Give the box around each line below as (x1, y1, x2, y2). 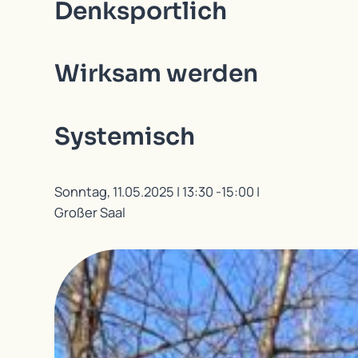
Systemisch (54, 121, 195, 152)
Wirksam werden (54, 58, 258, 89)
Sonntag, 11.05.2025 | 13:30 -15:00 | (54, 181, 260, 201)
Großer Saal (54, 202, 125, 221)
